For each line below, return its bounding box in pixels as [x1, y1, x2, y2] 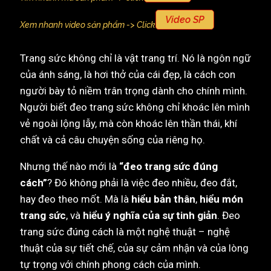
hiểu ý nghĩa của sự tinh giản [83, 209, 217, 221]
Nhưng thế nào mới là [20, 160, 119, 172]
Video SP [165, 14, 204, 25]
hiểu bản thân [131, 193, 195, 205]
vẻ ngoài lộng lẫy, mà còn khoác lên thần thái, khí [20, 117, 237, 129]
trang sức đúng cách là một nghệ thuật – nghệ [20, 226, 230, 238]
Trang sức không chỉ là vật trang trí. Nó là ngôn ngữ [20, 52, 251, 64]
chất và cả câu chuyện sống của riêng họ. [20, 134, 205, 146]
